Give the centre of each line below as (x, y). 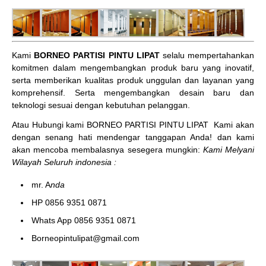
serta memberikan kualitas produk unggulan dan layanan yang (133, 80)
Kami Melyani (229, 149)
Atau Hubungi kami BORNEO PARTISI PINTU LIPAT (110, 124)
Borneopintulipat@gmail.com (85, 238)
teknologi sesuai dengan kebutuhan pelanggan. (101, 105)
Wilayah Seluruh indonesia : (64, 162)
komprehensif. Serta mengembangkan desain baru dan (133, 92)
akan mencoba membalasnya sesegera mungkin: (106, 149)
